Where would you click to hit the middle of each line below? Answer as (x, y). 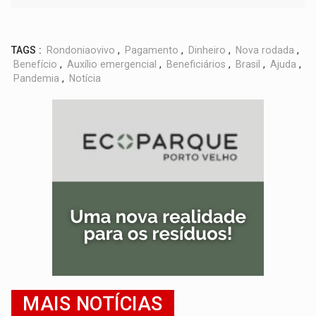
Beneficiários (196, 64)
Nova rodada (265, 50)
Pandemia (37, 78)
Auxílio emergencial (112, 64)
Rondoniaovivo (81, 50)
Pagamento (152, 50)
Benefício (36, 64)
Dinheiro (207, 50)
